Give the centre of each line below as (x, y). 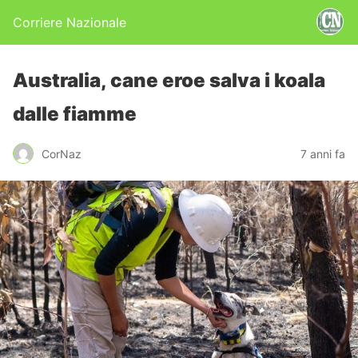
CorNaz (62, 153)
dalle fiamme (75, 114)
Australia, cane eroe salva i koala (169, 80)
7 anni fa (323, 153)
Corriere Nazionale (70, 22)
